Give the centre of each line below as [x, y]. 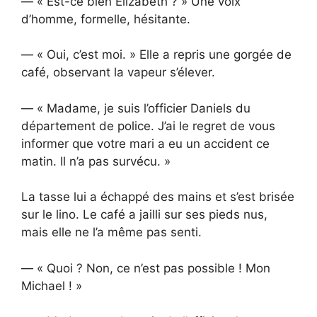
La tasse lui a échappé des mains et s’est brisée [158, 197]
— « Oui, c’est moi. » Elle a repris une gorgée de [156, 55]
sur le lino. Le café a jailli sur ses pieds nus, [144, 215]
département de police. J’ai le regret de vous [148, 126]
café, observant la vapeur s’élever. [118, 73]
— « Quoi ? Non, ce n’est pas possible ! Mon [146, 268]
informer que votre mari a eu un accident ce [145, 143]
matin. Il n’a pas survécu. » [96, 161]
